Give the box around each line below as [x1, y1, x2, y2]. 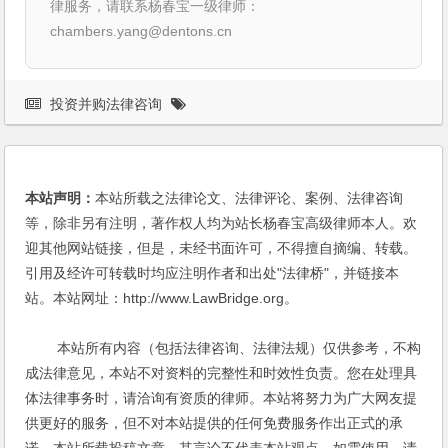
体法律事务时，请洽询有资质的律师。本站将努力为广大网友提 [25, 389, 418, 406]
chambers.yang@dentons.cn [50, 22, 233, 39]
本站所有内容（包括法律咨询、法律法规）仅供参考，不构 [25, 339, 422, 356]
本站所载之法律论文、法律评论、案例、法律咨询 [95, 189, 404, 206]
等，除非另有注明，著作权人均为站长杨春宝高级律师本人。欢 [25, 214, 418, 231]
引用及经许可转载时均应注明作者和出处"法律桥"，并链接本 [25, 264, 400, 281]
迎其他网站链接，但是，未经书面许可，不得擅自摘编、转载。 [25, 239, 418, 256]
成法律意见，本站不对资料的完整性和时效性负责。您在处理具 [25, 364, 418, 381]
